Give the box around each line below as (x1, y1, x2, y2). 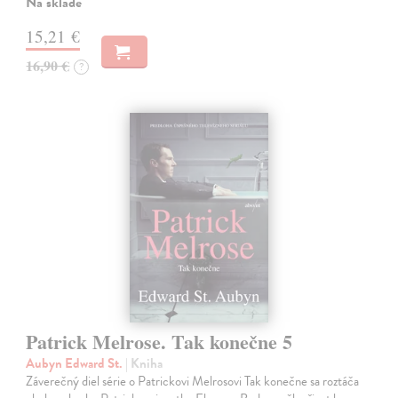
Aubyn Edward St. (26, 354, 126, 374)
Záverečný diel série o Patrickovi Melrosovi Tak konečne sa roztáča (26, 371, 360, 392)
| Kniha (125, 354, 163, 374)
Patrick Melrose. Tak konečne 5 (26, 327, 293, 357)
